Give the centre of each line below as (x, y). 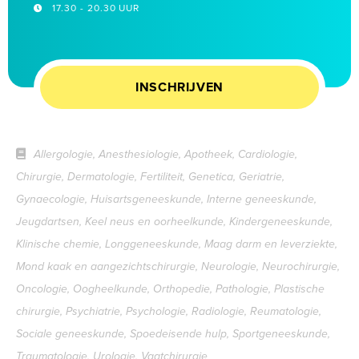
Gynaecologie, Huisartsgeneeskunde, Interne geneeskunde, (166, 199)
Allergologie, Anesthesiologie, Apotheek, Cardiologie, (165, 154)
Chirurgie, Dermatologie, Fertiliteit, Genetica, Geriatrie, (150, 177)
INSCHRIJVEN (179, 87)
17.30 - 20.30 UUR (96, 8)
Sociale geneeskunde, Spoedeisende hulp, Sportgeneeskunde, (173, 334)
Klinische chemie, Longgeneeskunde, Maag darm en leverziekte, (177, 244)
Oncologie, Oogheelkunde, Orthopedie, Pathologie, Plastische (170, 289)
